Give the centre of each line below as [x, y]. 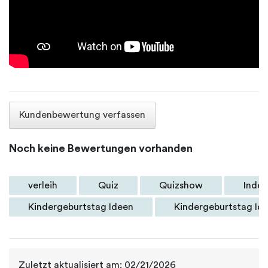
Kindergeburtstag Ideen [81, 207]
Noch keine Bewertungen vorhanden [101, 148]
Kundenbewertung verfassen [82, 115]
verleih [43, 185]
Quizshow [181, 185]
